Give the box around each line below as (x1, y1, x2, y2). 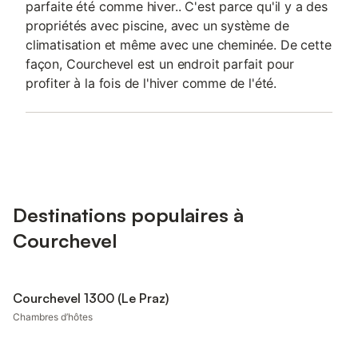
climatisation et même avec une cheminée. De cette (26, 37, 332, 53)
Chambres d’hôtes (13, 311, 93, 323)
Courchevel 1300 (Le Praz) (13, 290, 169, 306)
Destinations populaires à (13, 203, 244, 227)
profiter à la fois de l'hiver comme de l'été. (26, 75, 277, 91)
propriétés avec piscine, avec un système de (26, 18, 289, 34)
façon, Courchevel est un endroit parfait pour (26, 56, 295, 72)
